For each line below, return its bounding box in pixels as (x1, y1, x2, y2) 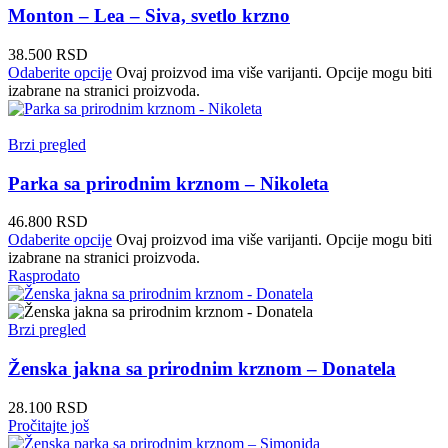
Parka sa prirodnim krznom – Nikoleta (8, 172, 329, 194)
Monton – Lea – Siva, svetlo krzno (8, 5, 290, 27)
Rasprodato (8, 267, 80, 285)
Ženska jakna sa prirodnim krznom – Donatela (8, 358, 396, 380)
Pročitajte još (8, 416, 89, 434)
